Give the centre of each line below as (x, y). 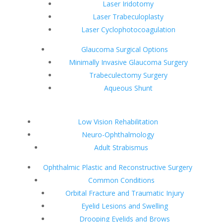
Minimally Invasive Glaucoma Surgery (128, 62)
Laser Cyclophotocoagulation (128, 29)
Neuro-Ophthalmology (118, 135)
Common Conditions (121, 180)
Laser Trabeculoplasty (128, 17)
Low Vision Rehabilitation (118, 122)
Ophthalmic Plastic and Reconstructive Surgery (118, 167)
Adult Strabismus (121, 147)
